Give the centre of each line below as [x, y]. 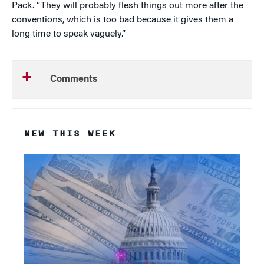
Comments [74, 80]
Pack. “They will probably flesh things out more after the [128, 6]
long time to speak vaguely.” [69, 34]
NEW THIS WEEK [70, 134]
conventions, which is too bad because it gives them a [123, 20]
